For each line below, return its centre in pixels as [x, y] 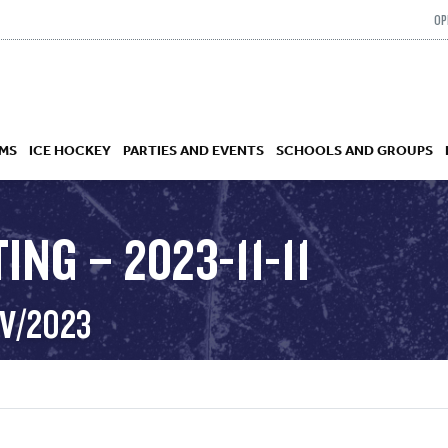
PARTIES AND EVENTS [193, 149]
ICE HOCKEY [70, 149]
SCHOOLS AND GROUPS [354, 149]
